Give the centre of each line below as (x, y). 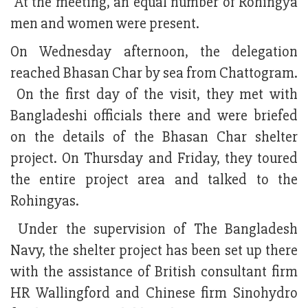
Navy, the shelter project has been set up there (154, 251)
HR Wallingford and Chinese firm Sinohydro (154, 294)
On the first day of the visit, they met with (154, 95)
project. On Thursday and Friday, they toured (154, 159)
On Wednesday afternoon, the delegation (154, 52)
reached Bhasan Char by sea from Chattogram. (154, 74)
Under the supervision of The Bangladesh (154, 230)
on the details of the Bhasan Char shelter (154, 137)
